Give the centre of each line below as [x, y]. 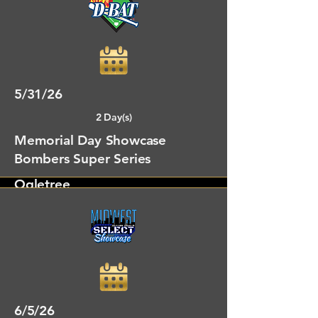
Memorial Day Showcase [91, 140]
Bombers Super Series [83, 159]
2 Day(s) [114, 117]
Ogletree [42, 184]
